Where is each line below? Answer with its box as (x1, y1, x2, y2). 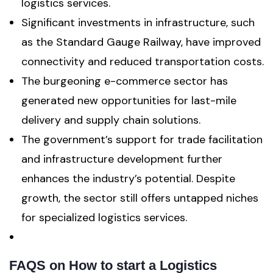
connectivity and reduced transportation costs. (21, 54, 264, 69)
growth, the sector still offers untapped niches (21, 191, 258, 205)
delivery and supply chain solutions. (21, 113, 200, 127)
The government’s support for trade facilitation (21, 132, 263, 147)
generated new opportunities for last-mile (21, 93, 236, 108)
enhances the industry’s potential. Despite (21, 171, 235, 186)
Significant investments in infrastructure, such (21, 15, 255, 30)
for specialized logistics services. (21, 210, 187, 225)
